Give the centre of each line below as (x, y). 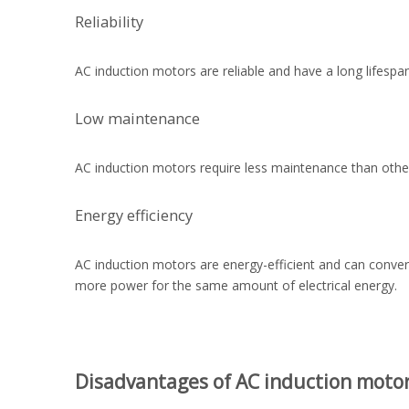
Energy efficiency (134, 215)
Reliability (109, 22)
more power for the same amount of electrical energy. (236, 285)
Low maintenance (137, 119)
